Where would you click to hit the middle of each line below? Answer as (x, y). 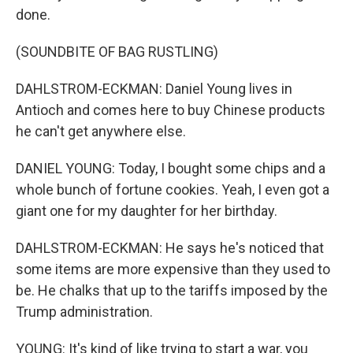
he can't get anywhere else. (101, 131)
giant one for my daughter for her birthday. (147, 211)
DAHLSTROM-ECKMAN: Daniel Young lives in (154, 89)
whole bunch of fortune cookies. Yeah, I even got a (173, 190)
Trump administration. (84, 312)
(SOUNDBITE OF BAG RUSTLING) (117, 52)
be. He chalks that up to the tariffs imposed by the (172, 290)
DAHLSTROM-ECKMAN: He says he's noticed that (170, 248)
